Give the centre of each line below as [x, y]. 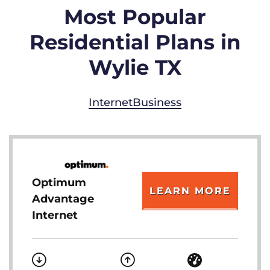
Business [157, 102]
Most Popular [135, 17]
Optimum [59, 183]
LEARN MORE [190, 190]
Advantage [63, 199]
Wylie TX [135, 67]
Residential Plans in [135, 42]
